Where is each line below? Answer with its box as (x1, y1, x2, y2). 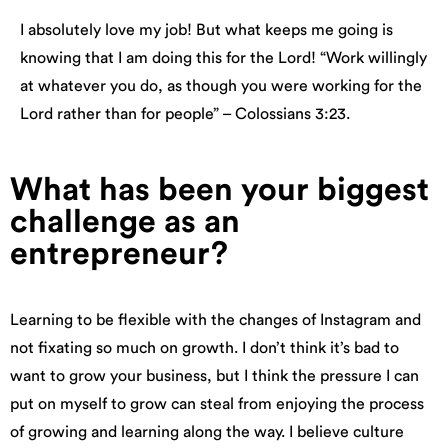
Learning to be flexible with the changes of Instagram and (10, 311, 421, 328)
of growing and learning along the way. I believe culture (10, 423, 404, 440)
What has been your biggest (10, 173, 429, 206)
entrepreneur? (10, 237, 228, 270)
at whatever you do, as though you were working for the (20, 77, 422, 94)
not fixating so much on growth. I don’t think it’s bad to (10, 339, 399, 356)
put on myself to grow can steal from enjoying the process (10, 395, 424, 412)
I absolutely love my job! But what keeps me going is (20, 21, 393, 38)
